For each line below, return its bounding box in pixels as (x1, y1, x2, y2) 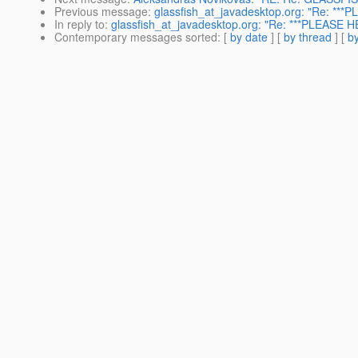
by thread (284, 29, 332, 46)
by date (230, 29, 268, 46)
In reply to (54, 16, 105, 33)
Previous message (54, 3, 148, 20)
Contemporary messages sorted (54, 29, 217, 46)
